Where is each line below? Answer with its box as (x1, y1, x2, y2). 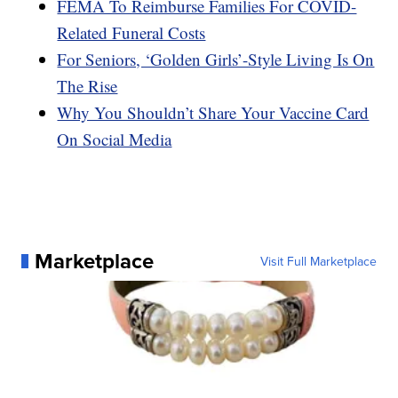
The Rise (57, 74, 118, 97)
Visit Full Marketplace (259, 251, 377, 270)
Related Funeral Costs (57, 20, 206, 44)
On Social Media (57, 127, 172, 150)
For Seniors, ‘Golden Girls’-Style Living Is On (57, 47, 375, 70)
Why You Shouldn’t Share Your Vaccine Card (57, 100, 370, 123)
